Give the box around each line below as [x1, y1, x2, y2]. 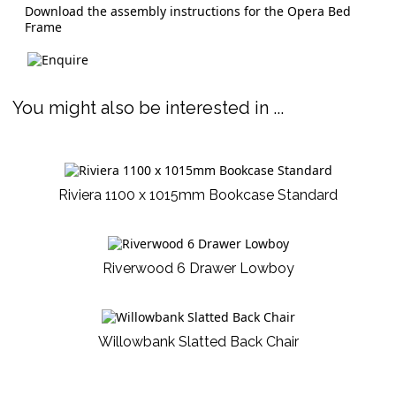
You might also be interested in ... [12, 97, 284, 119]
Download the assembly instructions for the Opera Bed [25, 3, 351, 20]
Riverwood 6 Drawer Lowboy [102, 260, 294, 278]
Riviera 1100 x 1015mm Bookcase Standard [58, 187, 338, 204]
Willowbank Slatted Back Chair [97, 333, 299, 351]
